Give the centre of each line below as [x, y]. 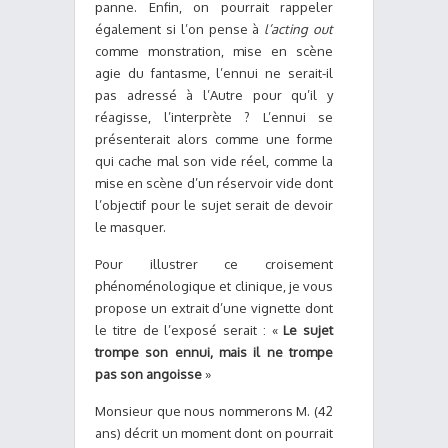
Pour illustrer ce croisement [214, 264]
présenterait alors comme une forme [214, 139]
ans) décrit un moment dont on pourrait [214, 433]
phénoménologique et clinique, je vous [214, 286]
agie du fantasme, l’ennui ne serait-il [214, 73]
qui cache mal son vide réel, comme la [214, 161]
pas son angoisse [148, 374]
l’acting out [299, 29]
